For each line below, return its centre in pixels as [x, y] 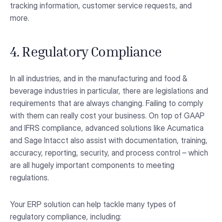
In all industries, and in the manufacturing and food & [99, 79]
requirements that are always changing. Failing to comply [107, 103]
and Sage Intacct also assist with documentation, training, [109, 140]
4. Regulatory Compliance [86, 53]
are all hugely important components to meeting [92, 165]
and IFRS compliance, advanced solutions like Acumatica [107, 128]
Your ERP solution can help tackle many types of [93, 204]
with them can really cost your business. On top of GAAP [107, 116]
